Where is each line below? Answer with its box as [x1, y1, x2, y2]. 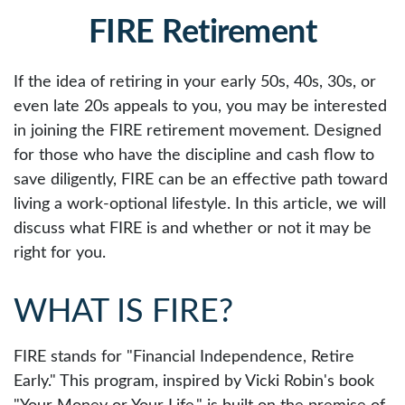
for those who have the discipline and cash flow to [14, 147, 374, 164]
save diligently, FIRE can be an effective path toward [14, 172, 388, 188]
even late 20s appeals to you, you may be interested [14, 99, 387, 115]
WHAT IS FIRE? [14, 296, 233, 328]
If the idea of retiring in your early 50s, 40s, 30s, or [14, 74, 376, 90]
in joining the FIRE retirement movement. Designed [14, 123, 381, 139]
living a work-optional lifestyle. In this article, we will [14, 196, 386, 212]
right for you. [14, 245, 106, 261]
